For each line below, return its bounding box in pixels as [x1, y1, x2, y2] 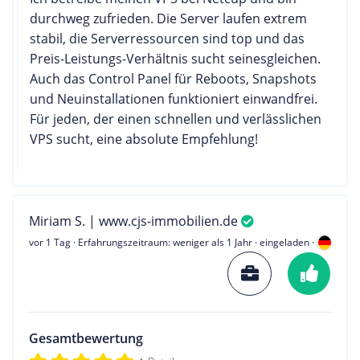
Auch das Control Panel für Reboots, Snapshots [30, 69, 317, 88]
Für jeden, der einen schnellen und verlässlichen [30, 109, 321, 128]
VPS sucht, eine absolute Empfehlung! [30, 129, 258, 148]
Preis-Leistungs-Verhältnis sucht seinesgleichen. [30, 49, 321, 67]
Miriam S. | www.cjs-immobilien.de [29, 211, 241, 230]
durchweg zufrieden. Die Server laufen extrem [30, 9, 307, 27]
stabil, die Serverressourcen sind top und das [30, 29, 305, 47]
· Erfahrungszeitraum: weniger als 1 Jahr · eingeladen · [71, 235, 317, 249]
